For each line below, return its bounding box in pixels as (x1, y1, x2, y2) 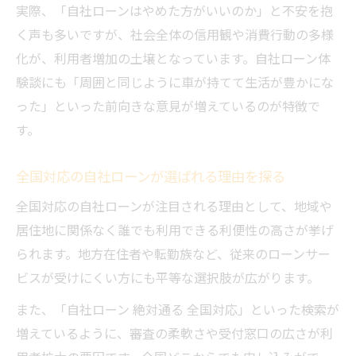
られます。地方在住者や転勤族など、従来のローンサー (16, 244, 331, 264)
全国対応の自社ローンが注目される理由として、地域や (16, 196, 332, 216)
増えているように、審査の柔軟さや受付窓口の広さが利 (16, 323, 333, 343)
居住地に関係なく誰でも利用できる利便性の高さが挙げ (16, 220, 334, 240)
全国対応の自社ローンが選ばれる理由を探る (16, 165, 285, 187)
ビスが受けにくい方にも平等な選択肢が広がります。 (16, 268, 319, 288)
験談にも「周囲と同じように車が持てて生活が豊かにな (16, 72, 334, 92)
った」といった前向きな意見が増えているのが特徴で (16, 96, 320, 116)
